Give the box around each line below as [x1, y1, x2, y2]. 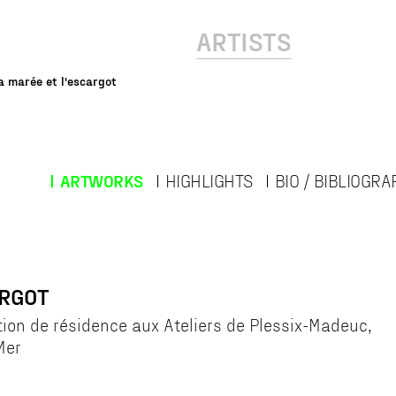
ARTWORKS [59, 169, 143, 191]
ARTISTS [196, 25, 292, 57]
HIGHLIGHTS [164, 169, 253, 191]
